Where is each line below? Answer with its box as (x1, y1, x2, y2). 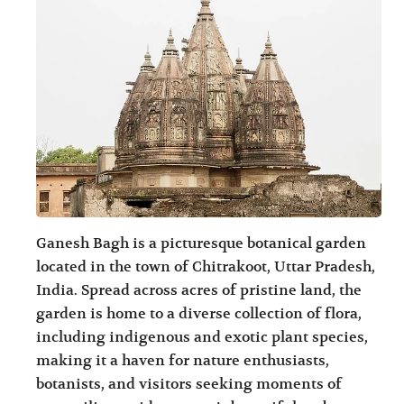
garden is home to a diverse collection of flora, (36, 305, 363, 324)
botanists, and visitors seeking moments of (36, 375, 343, 394)
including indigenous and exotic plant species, (36, 328, 369, 347)
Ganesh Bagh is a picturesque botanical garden (36, 234, 367, 253)
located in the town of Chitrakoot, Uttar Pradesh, (36, 258, 376, 277)
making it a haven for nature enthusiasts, (36, 352, 330, 371)
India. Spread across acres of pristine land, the (36, 281, 363, 300)
